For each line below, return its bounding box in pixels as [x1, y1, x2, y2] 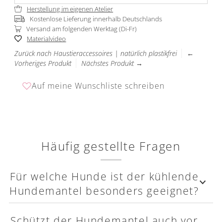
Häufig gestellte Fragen [41, 138, 181, 155]
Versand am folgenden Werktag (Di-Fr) [26, 24, 137, 34]
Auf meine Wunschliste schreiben [31, 80, 165, 92]
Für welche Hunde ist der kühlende [9, 169, 199, 184]
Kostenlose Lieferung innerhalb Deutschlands [29, 14, 162, 24]
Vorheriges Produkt [14, 58, 71, 68]
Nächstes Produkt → [81, 58, 143, 68]
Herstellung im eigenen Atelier [27, 4, 113, 14]
